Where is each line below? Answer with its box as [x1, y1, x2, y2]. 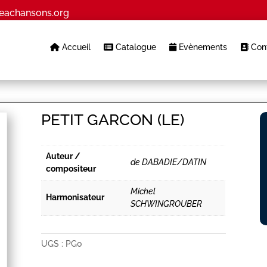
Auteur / [46, 151, 81, 162]
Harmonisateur [46, 193, 105, 203]
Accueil [59, 42, 91, 52]
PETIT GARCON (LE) [41, 111, 185, 129]
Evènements [176, 42, 227, 52]
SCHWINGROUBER [131, 199, 203, 209]
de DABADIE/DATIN [131, 157, 207, 167]
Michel [131, 187, 156, 197]
